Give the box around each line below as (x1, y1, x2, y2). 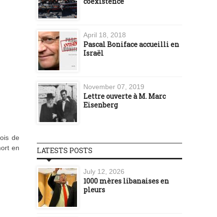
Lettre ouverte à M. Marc (83, 91, 166, 101)
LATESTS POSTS (37, 145, 93, 155)
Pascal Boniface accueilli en (83, 39, 179, 49)
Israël (83, 48, 104, 58)
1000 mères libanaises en (83, 176, 169, 186)
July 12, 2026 (83, 167, 124, 175)
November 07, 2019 (83, 82, 144, 91)
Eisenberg (83, 100, 118, 109)
